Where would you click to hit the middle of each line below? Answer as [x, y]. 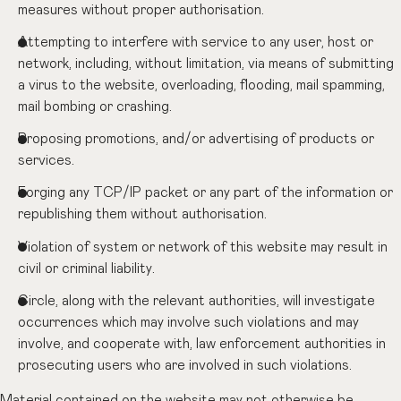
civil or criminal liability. [87, 269]
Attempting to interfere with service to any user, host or [196, 42]
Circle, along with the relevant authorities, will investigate [197, 301]
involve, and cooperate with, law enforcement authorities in [202, 344]
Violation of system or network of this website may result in [203, 247]
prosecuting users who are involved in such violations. [185, 365]
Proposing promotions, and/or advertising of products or [196, 140]
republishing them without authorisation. [143, 215]
